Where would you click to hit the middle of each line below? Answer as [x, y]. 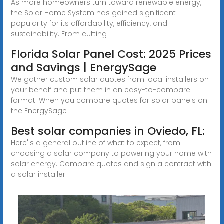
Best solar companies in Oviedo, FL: [108, 131]
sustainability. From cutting [59, 34]
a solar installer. [39, 174]
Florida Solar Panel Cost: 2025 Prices [111, 54]
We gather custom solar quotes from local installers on [110, 79]
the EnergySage [39, 111]
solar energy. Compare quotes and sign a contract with [111, 164]
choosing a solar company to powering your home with [111, 153]
